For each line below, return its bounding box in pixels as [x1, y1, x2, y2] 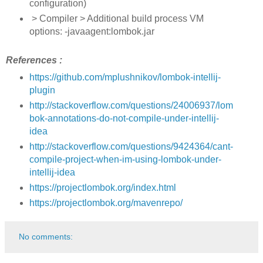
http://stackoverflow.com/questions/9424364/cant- [29, 141, 233, 151]
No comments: [19, 231, 73, 241]
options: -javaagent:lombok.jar [29, 26, 154, 37]
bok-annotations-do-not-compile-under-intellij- [29, 113, 219, 123]
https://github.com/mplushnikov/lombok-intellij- [29, 72, 221, 83]
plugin [29, 85, 55, 96]
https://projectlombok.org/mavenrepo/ [29, 197, 183, 208]
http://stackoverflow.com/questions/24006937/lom [29, 100, 233, 110]
